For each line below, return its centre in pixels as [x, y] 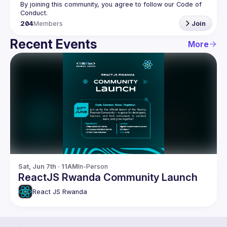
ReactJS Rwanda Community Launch [108, 177]
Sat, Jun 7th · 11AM [48, 166]
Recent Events [53, 44]
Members [48, 23]
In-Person [93, 166]
